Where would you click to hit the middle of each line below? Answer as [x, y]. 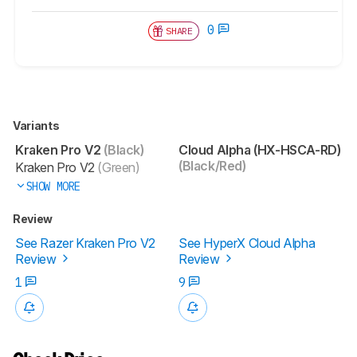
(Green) [117, 167]
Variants [37, 125]
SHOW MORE [53, 186]
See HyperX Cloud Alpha [247, 243]
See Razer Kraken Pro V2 [85, 243]
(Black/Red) [212, 165]
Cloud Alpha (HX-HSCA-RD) [260, 149]
